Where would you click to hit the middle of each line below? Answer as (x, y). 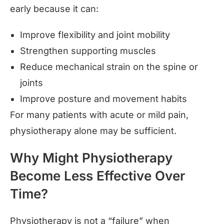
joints (31, 82)
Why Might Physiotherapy (91, 157)
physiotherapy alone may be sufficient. (93, 130)
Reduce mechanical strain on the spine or (109, 66)
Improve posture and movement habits (103, 98)
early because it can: (54, 8)
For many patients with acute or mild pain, (99, 114)
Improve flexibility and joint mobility (95, 34)
